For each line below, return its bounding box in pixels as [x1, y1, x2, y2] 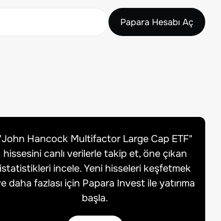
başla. [82, 192, 109, 204]
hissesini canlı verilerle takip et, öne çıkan [3, 147, 187, 160]
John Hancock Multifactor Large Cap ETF [1, 133, 189, 145]
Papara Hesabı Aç [120, 16, 193, 28]
